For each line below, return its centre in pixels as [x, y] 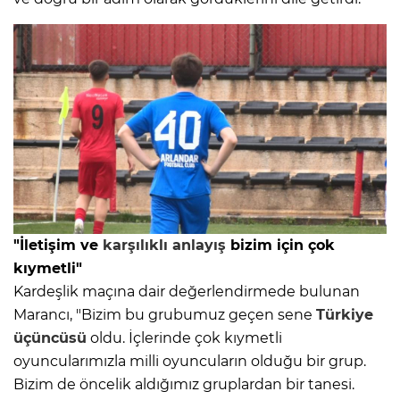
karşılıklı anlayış [164, 246]
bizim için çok [280, 246]
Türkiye [345, 315]
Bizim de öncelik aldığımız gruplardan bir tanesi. [184, 385]
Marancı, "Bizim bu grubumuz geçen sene [165, 315]
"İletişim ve [58, 246]
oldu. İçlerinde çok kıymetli [184, 338]
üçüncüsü [50, 338]
